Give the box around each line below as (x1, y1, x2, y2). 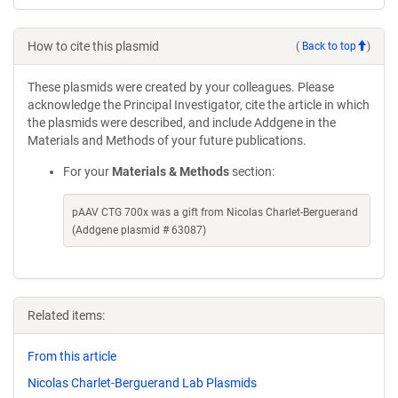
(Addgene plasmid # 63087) (72, 224, 206, 236)
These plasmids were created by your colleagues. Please (28, 80, 334, 94)
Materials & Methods (112, 164, 229, 179)
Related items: (28, 308, 105, 322)
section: (229, 164, 275, 179)
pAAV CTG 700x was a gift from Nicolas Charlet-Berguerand (72, 206, 358, 219)
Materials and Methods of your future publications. (28, 133, 306, 147)
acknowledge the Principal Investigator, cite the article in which (28, 98, 370, 112)
